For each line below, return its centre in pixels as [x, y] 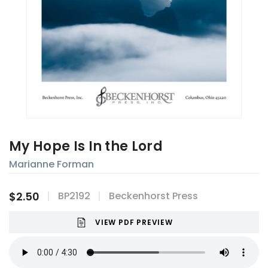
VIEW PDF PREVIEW [134, 223]
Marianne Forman [51, 165]
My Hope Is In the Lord [86, 147]
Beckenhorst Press [153, 196]
